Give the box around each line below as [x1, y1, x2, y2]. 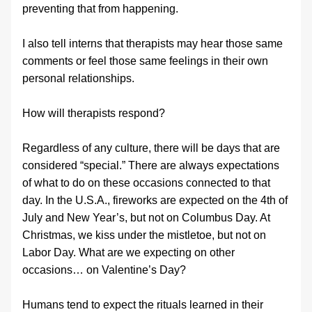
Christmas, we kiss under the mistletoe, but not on [22, 229, 266, 241]
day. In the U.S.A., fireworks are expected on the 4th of [22, 194, 288, 206]
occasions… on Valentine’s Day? [22, 264, 186, 276]
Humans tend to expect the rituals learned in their [22, 299, 263, 311]
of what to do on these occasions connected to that [22, 177, 270, 189]
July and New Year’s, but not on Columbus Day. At [22, 212, 270, 224]
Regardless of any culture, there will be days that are [22, 142, 280, 154]
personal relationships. [22, 72, 134, 84]
